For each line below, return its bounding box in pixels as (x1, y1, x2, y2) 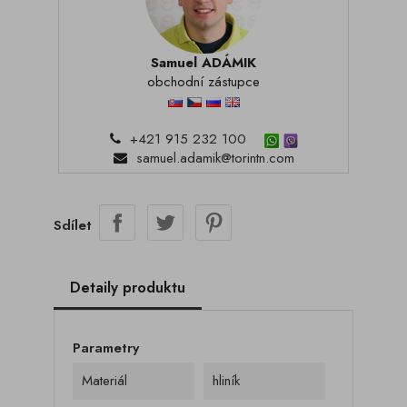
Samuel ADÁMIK (151, 53, 256, 73)
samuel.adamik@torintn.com (135, 148, 294, 168)
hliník (213, 371, 240, 391)
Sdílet (54, 214, 92, 235)
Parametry (73, 338, 139, 358)
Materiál (82, 371, 127, 391)
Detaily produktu (70, 277, 185, 298)
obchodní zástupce (147, 72, 260, 92)
